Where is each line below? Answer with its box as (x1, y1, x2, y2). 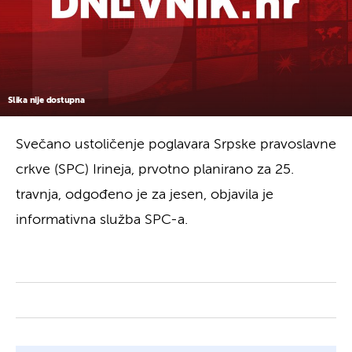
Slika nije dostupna (8, 95, 85, 104)
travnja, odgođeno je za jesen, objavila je (16, 187, 273, 202)
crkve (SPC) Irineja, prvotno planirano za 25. (16, 162, 294, 177)
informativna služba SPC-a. (16, 212, 188, 227)
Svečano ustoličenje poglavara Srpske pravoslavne (16, 137, 336, 152)
